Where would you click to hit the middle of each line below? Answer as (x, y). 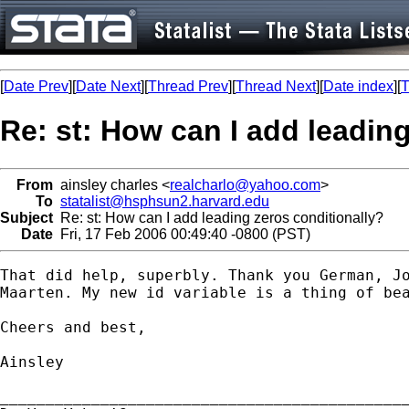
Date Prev (36, 86)
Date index (358, 86)
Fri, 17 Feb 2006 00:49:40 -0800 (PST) (182, 234)
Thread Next (276, 86)
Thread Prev (188, 86)
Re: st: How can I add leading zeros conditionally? (218, 217)
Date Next (108, 86)
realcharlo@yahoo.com (245, 184)
